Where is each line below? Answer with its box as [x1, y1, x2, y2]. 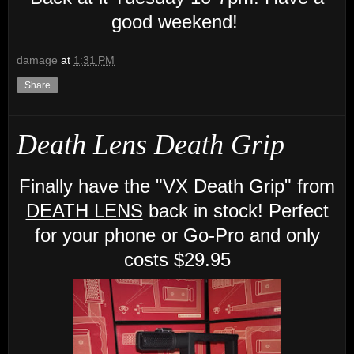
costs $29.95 [123, 248, 231, 270]
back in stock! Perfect [142, 199, 329, 221]
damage [17, 53, 58, 66]
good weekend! [111, 11, 243, 33]
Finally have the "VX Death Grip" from [19, 175, 335, 197]
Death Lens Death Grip [17, 128, 284, 160]
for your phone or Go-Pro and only [34, 224, 320, 246]
